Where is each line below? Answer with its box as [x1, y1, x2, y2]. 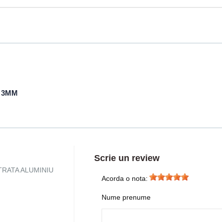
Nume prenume [102, 193, 151, 202]
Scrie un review [94, 153, 160, 164]
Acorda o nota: [102, 174, 148, 183]
